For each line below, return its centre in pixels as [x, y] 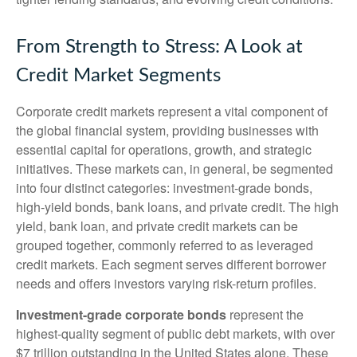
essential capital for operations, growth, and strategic [164, 149]
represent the [265, 314]
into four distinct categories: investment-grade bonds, [164, 188]
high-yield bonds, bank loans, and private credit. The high [177, 207]
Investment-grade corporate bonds [121, 314]
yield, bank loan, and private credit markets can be [157, 226]
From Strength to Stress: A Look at [159, 47]
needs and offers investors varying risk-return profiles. [166, 283]
